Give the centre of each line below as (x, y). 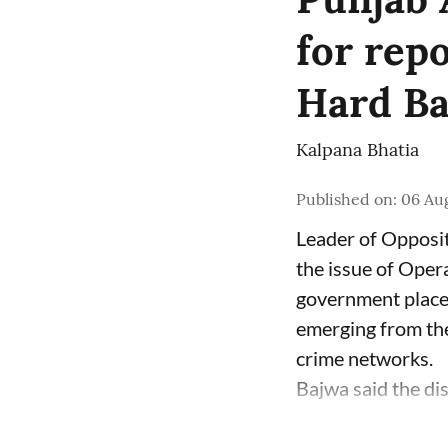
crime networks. (364, 358)
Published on (344, 199)
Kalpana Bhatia (357, 149)
